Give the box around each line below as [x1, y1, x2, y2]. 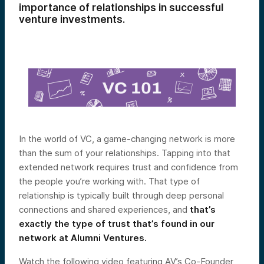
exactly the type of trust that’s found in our [19, 218, 214, 230]
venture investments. [19, 14, 125, 25]
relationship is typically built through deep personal [19, 190, 224, 202]
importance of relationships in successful [19, 2, 223, 14]
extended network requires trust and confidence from [19, 161, 238, 173]
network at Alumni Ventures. [19, 232, 147, 244]
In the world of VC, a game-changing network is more [19, 133, 235, 145]
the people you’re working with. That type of [19, 176, 200, 187]
